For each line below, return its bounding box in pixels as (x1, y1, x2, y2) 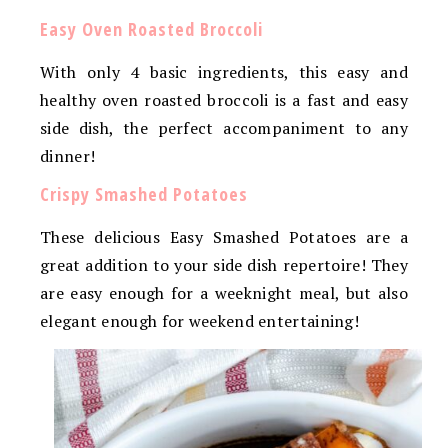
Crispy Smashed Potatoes (40, 181, 248, 206)
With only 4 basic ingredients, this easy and (40, 60, 408, 83)
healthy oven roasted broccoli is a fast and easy (40, 88, 408, 111)
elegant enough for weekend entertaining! (40, 309, 364, 332)
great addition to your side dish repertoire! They (40, 253, 408, 276)
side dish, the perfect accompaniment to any (40, 116, 408, 139)
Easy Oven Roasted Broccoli (40, 16, 263, 41)
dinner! (40, 144, 96, 167)
